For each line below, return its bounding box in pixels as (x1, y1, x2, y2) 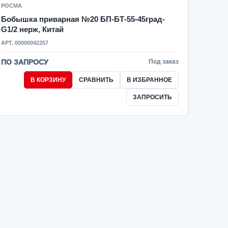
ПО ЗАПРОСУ (1, 58, 49, 66)
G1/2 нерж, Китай (1, 25, 64, 34)
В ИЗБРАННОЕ (126, 76, 172, 83)
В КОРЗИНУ (30, 76, 66, 83)
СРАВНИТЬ (78, 76, 113, 83)
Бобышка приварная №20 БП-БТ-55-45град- (1, 15, 165, 23)
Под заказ (148, 58, 179, 65)
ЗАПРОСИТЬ (132, 94, 172, 101)
